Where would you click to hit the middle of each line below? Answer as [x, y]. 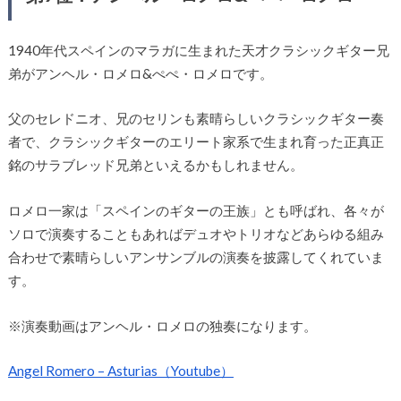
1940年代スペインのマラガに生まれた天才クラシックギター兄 [198, 50]
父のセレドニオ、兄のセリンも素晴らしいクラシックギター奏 [196, 119]
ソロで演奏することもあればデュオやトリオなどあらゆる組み [196, 234]
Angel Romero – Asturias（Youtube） [120, 371]
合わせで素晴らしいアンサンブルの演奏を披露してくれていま [196, 257]
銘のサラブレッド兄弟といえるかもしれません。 [155, 165]
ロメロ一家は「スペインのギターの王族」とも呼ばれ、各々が [196, 211]
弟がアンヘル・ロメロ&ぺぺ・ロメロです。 [140, 73]
